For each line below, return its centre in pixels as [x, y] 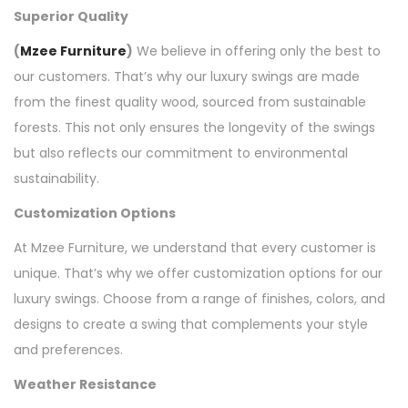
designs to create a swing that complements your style [191, 325]
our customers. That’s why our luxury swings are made [187, 77]
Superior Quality [71, 17]
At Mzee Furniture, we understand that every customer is [195, 248]
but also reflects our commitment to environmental [181, 153]
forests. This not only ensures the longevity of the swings [194, 128]
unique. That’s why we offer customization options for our [198, 274]
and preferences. [68, 350]
